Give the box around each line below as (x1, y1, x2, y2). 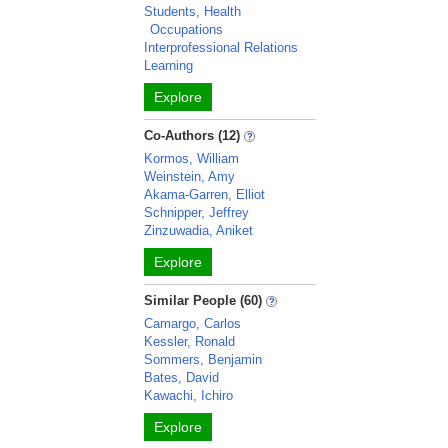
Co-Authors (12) (144, 128, 241, 143)
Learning (144, 58, 194, 73)
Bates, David (144, 370, 220, 385)
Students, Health (144, 4, 242, 19)
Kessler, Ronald (144, 334, 236, 349)
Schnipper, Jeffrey (144, 205, 250, 220)
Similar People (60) (144, 293, 263, 308)
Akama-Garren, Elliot (144, 187, 266, 202)
